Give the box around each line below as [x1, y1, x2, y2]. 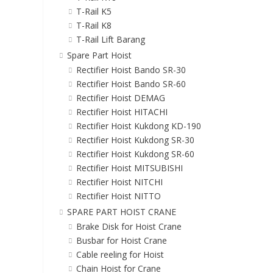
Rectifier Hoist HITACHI [76, 106, 168, 118]
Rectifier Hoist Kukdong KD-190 [76, 120, 201, 132]
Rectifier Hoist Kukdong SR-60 [76, 148, 194, 160]
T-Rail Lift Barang [76, 34, 145, 46]
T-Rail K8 [76, 19, 112, 32]
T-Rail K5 [76, 5, 112, 18]
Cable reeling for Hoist [76, 249, 164, 261]
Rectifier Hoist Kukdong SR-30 [76, 134, 194, 146]
